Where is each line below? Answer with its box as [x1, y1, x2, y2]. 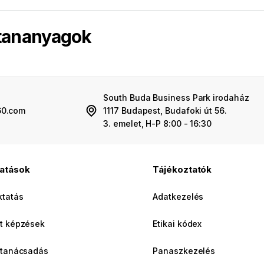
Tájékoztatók [153, 164, 212, 176]
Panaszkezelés [153, 246, 216, 256]
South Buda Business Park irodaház [103, 93, 249, 103]
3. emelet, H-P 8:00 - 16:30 [103, 118, 212, 129]
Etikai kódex [153, 219, 202, 229]
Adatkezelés [153, 192, 204, 202]
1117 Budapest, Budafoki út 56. [103, 105, 227, 116]
